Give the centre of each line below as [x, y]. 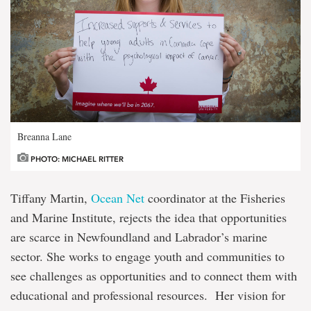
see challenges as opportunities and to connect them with [154, 275]
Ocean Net [118, 197]
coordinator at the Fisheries [215, 197]
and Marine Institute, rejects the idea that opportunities [149, 217]
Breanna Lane [44, 136]
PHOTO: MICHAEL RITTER [76, 159]
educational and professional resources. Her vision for [148, 295]
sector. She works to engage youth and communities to [148, 256]
